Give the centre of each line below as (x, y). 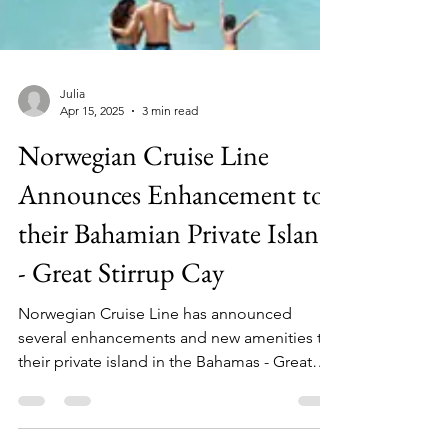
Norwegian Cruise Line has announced (155, 385)
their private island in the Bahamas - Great (165, 433)
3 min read (170, 182)
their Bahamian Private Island (175, 305)
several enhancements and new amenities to (175, 409)
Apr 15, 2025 (92, 182)
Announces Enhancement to (171, 266)
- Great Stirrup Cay (121, 344)
